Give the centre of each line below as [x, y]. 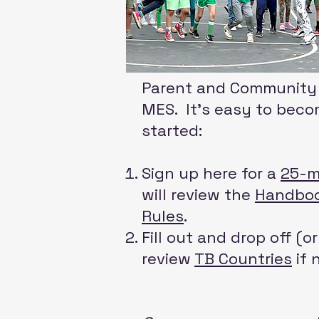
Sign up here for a [211, 173]
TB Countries [243, 258]
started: [172, 130]
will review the [198, 194]
